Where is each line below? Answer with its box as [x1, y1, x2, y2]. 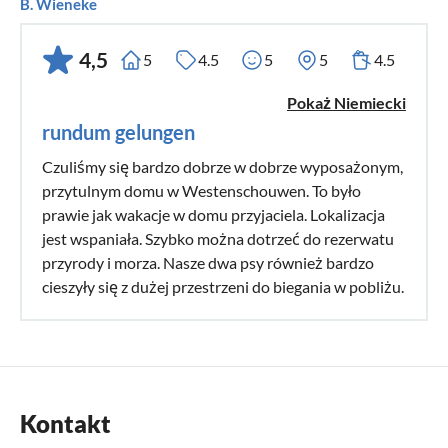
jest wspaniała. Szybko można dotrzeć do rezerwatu [42, 228, 394, 248]
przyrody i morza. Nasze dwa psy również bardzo [42, 252, 374, 272]
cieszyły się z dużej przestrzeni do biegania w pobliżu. [42, 276, 404, 296]
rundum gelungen [42, 119, 195, 144]
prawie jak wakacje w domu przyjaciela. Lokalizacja [42, 204, 385, 224]
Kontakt [20, 408, 111, 438]
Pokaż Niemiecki [287, 92, 406, 112]
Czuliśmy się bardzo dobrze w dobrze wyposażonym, [42, 156, 403, 176]
